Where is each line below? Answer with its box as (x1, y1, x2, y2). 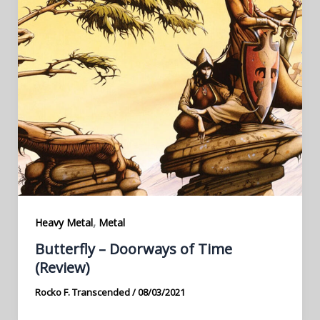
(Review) (34, 258, 90, 278)
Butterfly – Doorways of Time (34, 239, 232, 259)
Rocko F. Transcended (34, 286, 132, 299)
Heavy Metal (34, 215, 93, 229)
